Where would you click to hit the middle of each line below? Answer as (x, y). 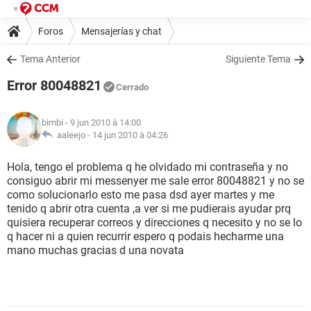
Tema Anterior (50, 59)
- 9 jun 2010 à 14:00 (102, 123)
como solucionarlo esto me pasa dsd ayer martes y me (141, 195)
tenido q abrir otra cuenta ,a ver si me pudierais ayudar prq (149, 209)
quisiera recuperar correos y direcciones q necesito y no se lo (154, 222)
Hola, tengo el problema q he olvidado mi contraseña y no (148, 167)
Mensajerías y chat (121, 31)
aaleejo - (73, 135)
